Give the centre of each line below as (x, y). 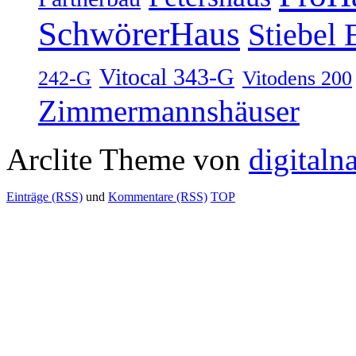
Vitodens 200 (297, 78)
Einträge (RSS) (44, 196)
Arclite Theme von (128, 159)
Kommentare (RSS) (158, 196)
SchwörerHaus (139, 33)
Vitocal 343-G (167, 76)
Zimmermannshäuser (169, 110)
